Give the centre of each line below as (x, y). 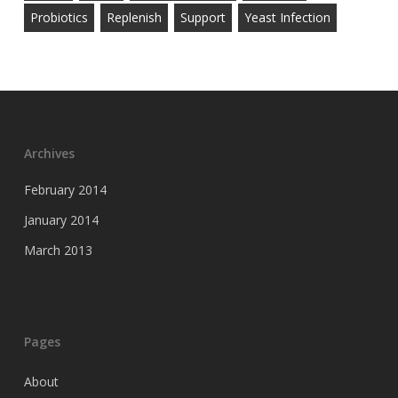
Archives (49, 153)
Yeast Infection (287, 17)
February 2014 (65, 190)
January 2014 (61, 220)
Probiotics (59, 17)
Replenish (134, 17)
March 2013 (58, 250)
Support (203, 17)
